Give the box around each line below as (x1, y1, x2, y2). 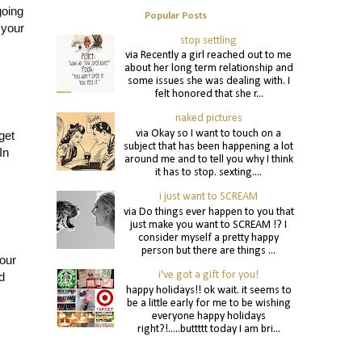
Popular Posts (144, 11, 207, 22)
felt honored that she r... (154, 88, 263, 101)
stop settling (180, 34, 238, 47)
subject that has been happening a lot (124, 141, 294, 154)
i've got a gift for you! (158, 269, 259, 282)
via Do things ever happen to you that (123, 206, 294, 219)
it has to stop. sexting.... (155, 166, 263, 179)
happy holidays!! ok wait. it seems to (125, 284, 292, 297)
